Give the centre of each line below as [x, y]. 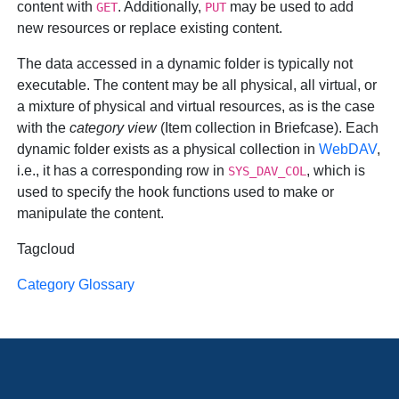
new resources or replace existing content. [150, 28]
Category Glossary [76, 285]
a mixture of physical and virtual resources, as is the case [196, 106]
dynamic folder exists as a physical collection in [168, 149]
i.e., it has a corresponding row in [123, 171]
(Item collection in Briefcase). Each [268, 128]
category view [114, 128]
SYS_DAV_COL [268, 171]
